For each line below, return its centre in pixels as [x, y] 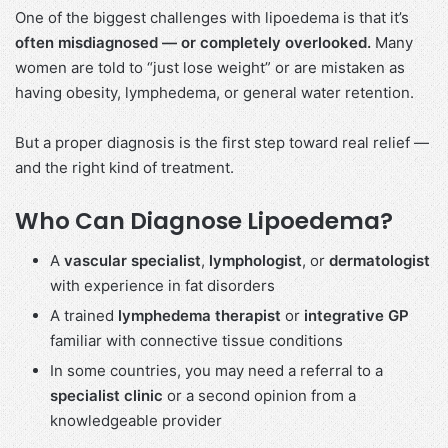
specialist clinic [106, 396]
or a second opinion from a [259, 396]
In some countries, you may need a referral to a [216, 371]
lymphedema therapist [199, 316]
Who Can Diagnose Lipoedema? [204, 220]
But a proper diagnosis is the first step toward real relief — [222, 142]
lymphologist [255, 261]
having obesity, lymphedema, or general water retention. [214, 92]
